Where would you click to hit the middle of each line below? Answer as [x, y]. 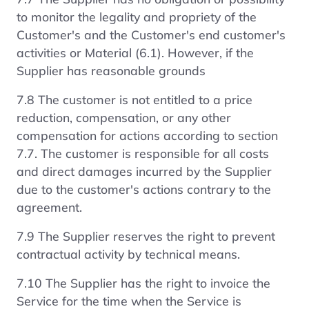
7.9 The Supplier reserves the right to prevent [146, 236]
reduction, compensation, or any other [124, 117]
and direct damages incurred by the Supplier [144, 171]
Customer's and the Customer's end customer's [151, 34]
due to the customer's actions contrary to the [144, 189]
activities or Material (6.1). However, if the [135, 52]
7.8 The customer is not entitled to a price [134, 99]
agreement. [49, 207]
